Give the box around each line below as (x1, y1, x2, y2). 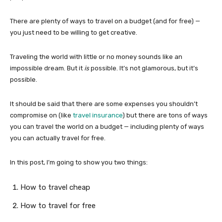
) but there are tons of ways (122, 111, 208, 119)
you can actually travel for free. (10, 134, 106, 142)
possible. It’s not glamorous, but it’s (89, 64, 198, 72)
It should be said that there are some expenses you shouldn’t (10, 100, 198, 108)
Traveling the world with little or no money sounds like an (10, 53, 182, 60)
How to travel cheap (20, 182, 90, 192)
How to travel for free (20, 201, 96, 210)
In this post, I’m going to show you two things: (10, 158, 148, 166)
